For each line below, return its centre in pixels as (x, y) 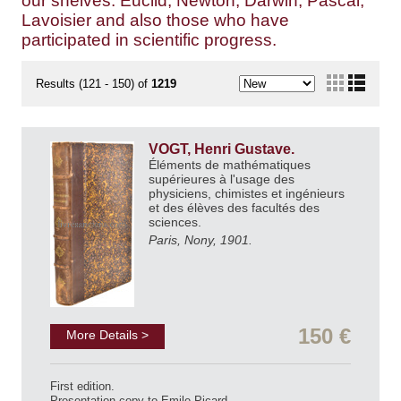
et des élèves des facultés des (234, 207)
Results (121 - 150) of (94, 84)
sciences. (177, 222)
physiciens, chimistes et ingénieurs (247, 193)
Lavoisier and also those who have (155, 20)
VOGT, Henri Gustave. (223, 149)
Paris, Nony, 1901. (200, 240)
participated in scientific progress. (149, 39)
